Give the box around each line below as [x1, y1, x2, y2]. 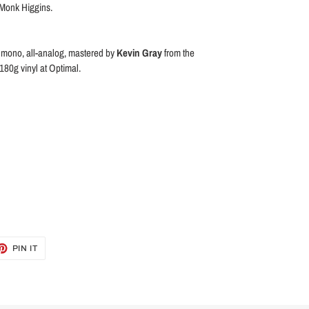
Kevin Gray [117, 46, 162, 61]
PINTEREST [37, 258, 90, 268]
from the [162, 46, 195, 61]
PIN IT [12, 243, 39, 254]
